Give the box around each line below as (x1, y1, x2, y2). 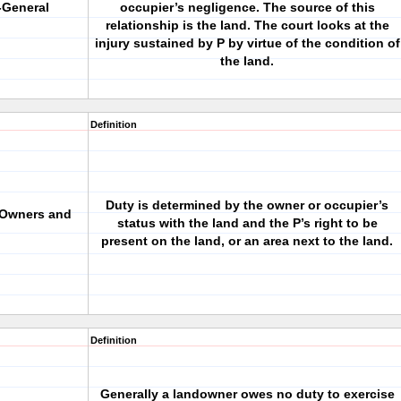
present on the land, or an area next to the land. (101, 234, 393, 248)
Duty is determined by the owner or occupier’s (106, 198, 388, 212)
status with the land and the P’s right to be (116, 216, 378, 230)
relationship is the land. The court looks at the (105, 18, 389, 32)
